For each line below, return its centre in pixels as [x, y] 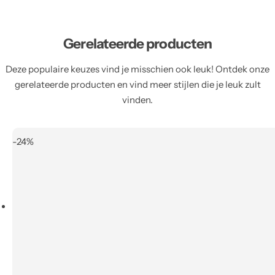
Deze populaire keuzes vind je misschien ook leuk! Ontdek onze [137, 69]
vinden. [137, 99]
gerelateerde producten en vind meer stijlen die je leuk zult [137, 84]
